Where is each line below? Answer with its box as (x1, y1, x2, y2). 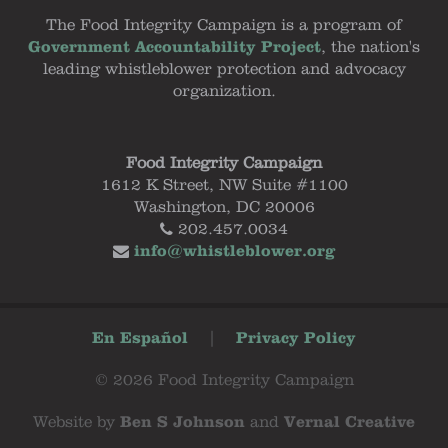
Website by (33, 415, 120, 432)
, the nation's (321, 40, 420, 57)
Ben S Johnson (120, 415, 245, 432)
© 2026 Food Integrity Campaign (94, 373, 354, 390)
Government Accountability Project (28, 40, 321, 57)
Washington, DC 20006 (133, 200, 315, 217)
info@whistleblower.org (134, 244, 335, 261)
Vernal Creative (284, 415, 415, 432)
